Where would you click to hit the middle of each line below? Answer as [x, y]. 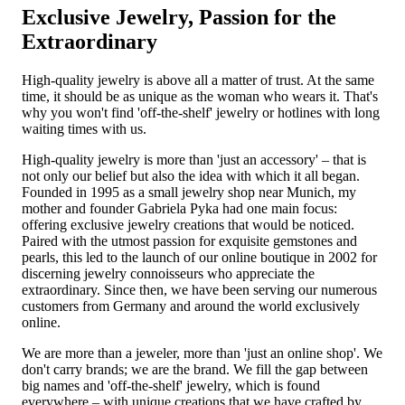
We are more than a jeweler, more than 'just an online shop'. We [202, 353]
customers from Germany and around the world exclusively [191, 306]
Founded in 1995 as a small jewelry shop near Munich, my [189, 193]
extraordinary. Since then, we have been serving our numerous [199, 290]
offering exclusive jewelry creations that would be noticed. [188, 225]
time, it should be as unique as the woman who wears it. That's [200, 97]
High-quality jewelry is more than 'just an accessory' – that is [194, 160]
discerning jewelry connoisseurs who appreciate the [168, 274]
